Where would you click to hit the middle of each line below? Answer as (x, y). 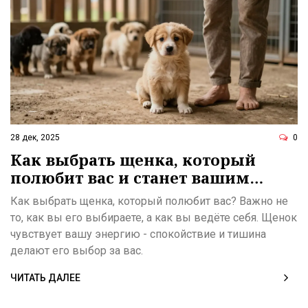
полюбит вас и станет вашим (130, 178)
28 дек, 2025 (35, 138)
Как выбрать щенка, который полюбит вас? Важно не (149, 201)
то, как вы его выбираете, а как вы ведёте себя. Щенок (154, 218)
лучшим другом (79, 196)
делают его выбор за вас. (77, 251)
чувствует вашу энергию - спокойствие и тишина (138, 234)
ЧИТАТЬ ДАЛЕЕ (45, 278)
